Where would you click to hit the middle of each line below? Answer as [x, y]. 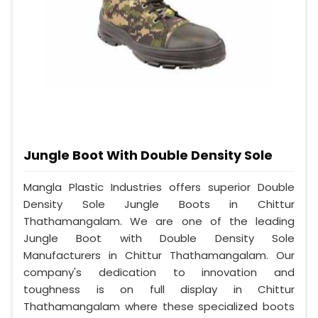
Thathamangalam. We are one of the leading [159, 221]
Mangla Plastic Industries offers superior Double [159, 187]
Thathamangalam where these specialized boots [159, 307]
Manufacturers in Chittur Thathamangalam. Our [159, 256]
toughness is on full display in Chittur [159, 290]
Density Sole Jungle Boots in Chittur [159, 204]
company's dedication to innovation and [159, 273]
